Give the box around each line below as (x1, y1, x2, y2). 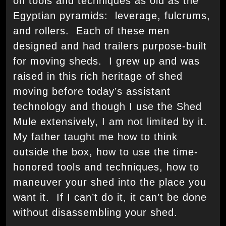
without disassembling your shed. (13, 207, 178, 218)
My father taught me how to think (13, 131, 178, 143)
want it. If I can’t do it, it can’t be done (13, 192, 207, 203)
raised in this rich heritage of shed (13, 71, 183, 82)
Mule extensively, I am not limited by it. (13, 116, 211, 128)
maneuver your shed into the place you (13, 177, 206, 188)
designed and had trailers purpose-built (13, 40, 207, 52)
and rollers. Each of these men (13, 25, 169, 37)
